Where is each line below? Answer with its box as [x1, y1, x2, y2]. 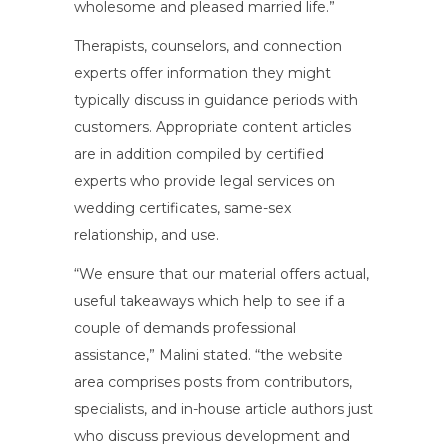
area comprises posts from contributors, [74, 372, 352, 391]
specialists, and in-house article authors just [74, 399, 373, 418]
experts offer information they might [74, 63, 331, 82]
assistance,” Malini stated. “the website [74, 345, 343, 364]
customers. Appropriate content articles [74, 117, 351, 136]
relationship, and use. [74, 225, 219, 244]
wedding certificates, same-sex [74, 198, 291, 217]
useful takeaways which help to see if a [74, 291, 345, 310]
